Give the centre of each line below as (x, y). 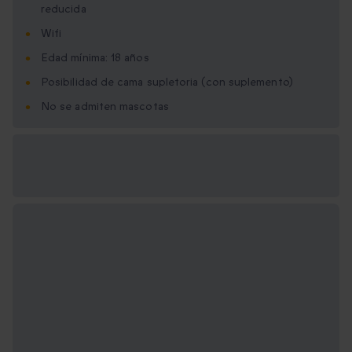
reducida (64, 9)
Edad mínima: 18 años (95, 58)
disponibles (59, 176)
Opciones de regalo (82, 157)
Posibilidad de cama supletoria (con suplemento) (167, 82)
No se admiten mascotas (105, 107)
